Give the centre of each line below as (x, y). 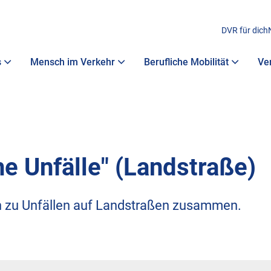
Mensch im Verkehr (73, 62)
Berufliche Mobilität (186, 62)
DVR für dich (245, 30)
